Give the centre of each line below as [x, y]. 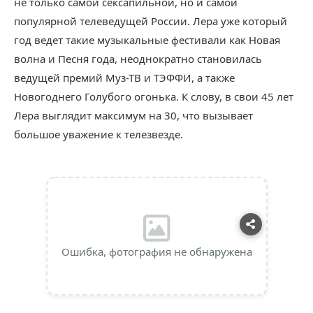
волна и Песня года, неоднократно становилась [138, 59]
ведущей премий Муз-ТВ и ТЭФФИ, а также [124, 78]
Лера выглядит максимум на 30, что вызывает [133, 115]
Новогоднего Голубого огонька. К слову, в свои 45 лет [154, 96]
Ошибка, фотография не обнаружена [156, 252]
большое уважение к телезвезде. [99, 134]
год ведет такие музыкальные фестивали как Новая [147, 40]
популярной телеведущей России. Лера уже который [151, 21]
